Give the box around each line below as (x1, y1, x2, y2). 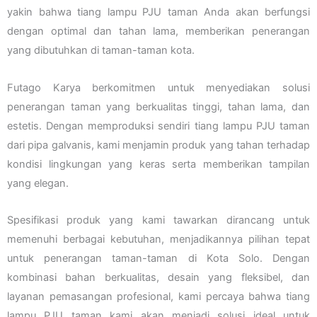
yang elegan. (7, 176, 69, 190)
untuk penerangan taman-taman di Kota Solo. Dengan (7, 252, 310, 265)
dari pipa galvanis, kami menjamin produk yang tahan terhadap (7, 138, 310, 151)
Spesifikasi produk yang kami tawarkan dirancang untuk (7, 214, 310, 227)
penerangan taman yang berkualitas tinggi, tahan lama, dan (7, 100, 310, 113)
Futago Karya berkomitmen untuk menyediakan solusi (7, 81, 310, 94)
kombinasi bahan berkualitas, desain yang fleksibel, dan (7, 271, 310, 284)
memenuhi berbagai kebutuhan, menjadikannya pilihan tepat (7, 233, 310, 246)
